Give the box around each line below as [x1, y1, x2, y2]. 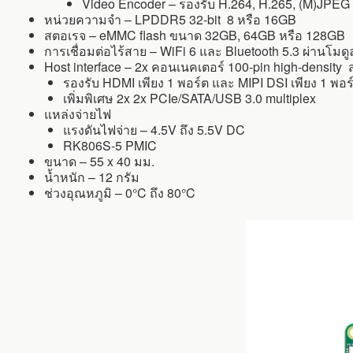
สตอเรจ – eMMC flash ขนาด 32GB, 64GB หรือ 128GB [44, 26, 345, 45]
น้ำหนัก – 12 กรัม [44, 168, 139, 187]
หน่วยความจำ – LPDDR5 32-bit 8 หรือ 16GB [44, 10, 296, 29]
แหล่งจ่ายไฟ [44, 105, 111, 124]
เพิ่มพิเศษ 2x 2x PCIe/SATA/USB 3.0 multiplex [63, 89, 316, 108]
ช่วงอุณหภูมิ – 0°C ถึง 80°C [44, 184, 195, 203]
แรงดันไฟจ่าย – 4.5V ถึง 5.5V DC [63, 121, 245, 139]
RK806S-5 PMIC [63, 136, 157, 155]
